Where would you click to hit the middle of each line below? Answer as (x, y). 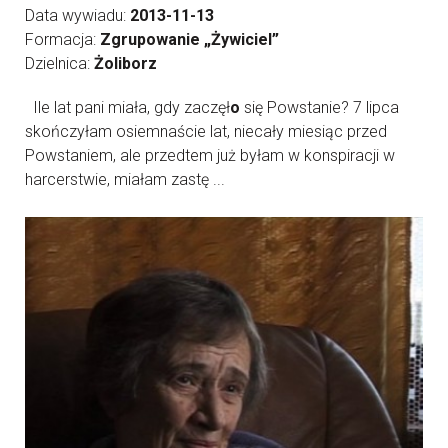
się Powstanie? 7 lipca (319, 107)
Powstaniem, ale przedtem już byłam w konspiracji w (210, 155)
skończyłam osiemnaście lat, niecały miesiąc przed (206, 131)
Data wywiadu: (77, 15)
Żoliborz (125, 63)
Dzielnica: (59, 63)
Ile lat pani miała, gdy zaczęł (127, 107)
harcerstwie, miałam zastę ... (125, 179)
